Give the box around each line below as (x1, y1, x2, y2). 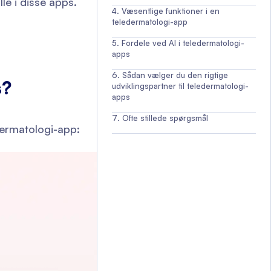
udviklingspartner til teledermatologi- (112, 81, 249, 91)
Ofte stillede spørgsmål (122, 113, 208, 123)
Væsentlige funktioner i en (122, 6, 220, 16)
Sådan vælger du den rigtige (122, 70, 228, 80)
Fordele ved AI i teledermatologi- (122, 38, 244, 48)
